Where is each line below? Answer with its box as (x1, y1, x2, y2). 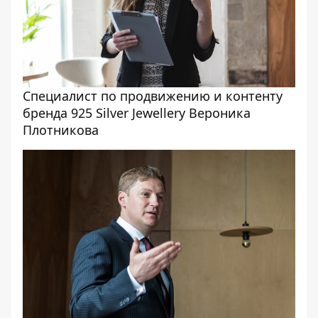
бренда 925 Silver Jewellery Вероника (23, 104, 251, 121)
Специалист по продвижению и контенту (23, 87, 283, 104)
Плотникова (23, 121, 99, 138)
